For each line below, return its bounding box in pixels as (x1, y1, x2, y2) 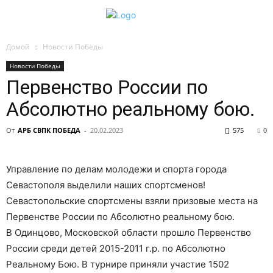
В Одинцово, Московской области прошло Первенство (6, 227, 251, 238)
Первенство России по (6, 76, 208, 99)
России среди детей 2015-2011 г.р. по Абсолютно (6, 243, 225, 254)
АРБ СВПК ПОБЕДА (18, 126, 80, 135)
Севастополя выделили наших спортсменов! (6, 179, 205, 191)
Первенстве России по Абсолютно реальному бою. (6, 211, 235, 222)
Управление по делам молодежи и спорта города (6, 163, 227, 175)
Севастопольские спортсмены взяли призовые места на (6, 195, 258, 207)
